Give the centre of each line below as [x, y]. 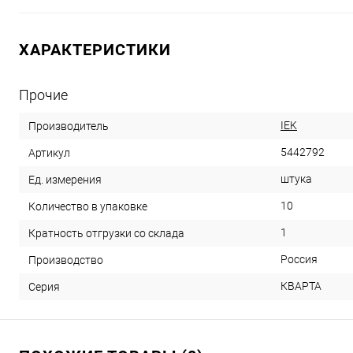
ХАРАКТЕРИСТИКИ [95, 50]
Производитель [69, 126]
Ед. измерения [65, 179]
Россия [299, 259]
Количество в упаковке [88, 206]
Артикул [49, 152]
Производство [66, 260]
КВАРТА [301, 286]
